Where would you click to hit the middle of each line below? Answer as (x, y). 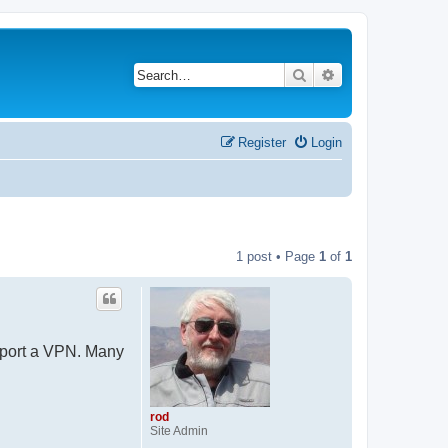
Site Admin (179, 430)
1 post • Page (277, 256)
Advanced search (388, 74)
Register (262, 142)
